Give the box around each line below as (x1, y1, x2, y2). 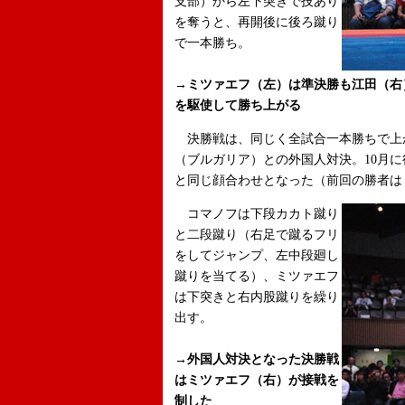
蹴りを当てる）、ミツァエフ (174, 269, 339, 283)
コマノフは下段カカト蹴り (174, 207, 339, 221)
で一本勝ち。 (174, 36, 250, 50)
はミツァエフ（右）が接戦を (174, 373, 339, 387)
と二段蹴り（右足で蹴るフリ (174, 228, 339, 241)
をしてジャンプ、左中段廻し (174, 249, 339, 262)
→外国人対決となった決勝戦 (174, 353, 339, 366)
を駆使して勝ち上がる (174, 99, 301, 112)
